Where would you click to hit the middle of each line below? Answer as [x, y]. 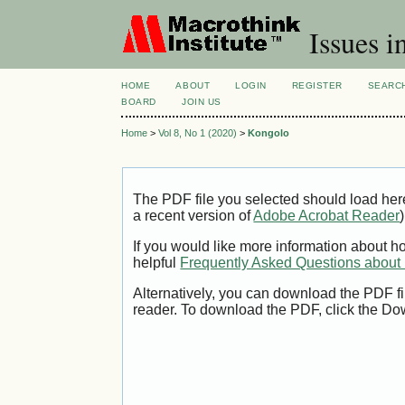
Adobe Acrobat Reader [327, 216]
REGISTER [317, 85]
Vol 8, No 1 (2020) [198, 133]
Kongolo [269, 133]
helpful [157, 263]
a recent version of [193, 216]
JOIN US [202, 102]
